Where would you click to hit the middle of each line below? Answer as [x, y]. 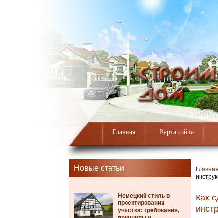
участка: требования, [148, 210]
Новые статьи [99, 168]
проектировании [141, 203]
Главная [124, 132]
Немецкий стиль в [144, 196]
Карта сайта [177, 132]
